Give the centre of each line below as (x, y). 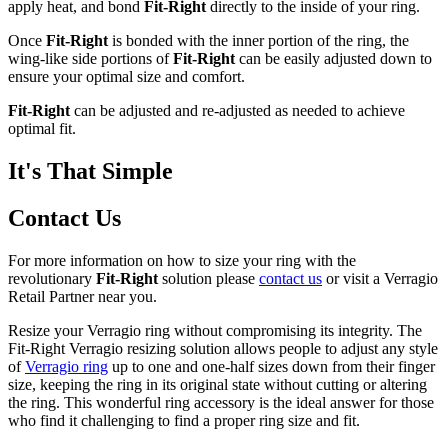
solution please (206, 278)
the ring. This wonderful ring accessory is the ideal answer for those (221, 402)
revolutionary (52, 278)
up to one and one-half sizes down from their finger (271, 366)
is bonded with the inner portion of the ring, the (258, 41)
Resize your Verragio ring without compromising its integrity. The (215, 330)
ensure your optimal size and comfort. (126, 77)
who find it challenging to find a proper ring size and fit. (184, 420)
